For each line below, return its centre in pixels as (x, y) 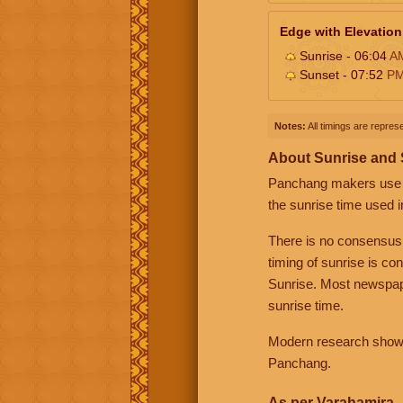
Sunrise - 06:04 (343, 55)
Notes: (290, 125)
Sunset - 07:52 (341, 74)
